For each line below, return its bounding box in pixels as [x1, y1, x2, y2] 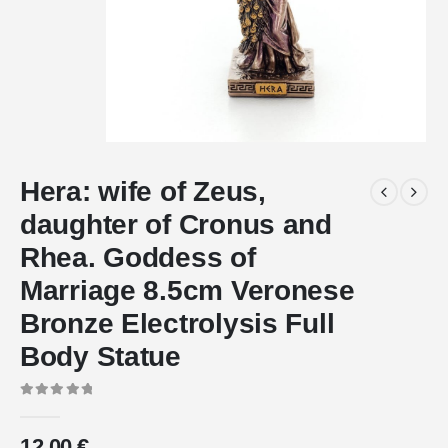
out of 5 [27, 399, 81, 413]
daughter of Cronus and [20, 209, 332, 241]
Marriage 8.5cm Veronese [20, 275, 355, 307]
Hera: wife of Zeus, [20, 176, 266, 208]
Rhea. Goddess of [20, 242, 256, 274]
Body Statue [20, 341, 181, 373]
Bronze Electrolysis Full [20, 308, 335, 340]
